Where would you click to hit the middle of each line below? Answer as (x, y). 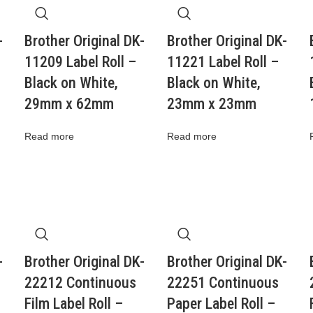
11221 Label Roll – (223, 62)
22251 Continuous (223, 283)
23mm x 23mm (211, 104)
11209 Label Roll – (81, 62)
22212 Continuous (81, 283)
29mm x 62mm (70, 104)
